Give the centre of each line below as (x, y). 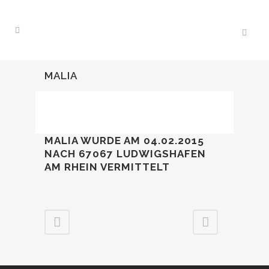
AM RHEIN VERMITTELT (109, 167)
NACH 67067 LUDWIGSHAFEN (125, 154)
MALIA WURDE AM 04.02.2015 (124, 141)
